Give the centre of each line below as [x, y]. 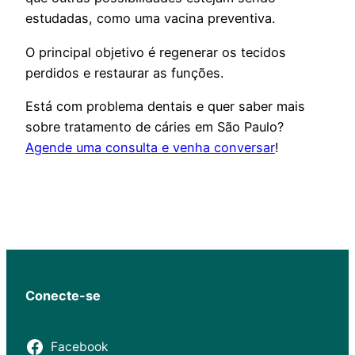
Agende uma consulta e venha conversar [150, 147]
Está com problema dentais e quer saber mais [165, 106]
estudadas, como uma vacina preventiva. [150, 19]
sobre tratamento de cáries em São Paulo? [155, 126]
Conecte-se [63, 296]
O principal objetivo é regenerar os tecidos [156, 52]
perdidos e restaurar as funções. [124, 73]
